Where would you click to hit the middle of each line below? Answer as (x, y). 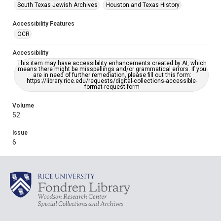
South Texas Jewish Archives (57, 5)
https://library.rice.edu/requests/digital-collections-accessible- (112, 81)
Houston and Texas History (143, 5)
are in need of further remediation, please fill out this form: (112, 75)
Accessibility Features (43, 24)
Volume (23, 106)
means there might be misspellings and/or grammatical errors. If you (112, 69)
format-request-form (112, 87)
